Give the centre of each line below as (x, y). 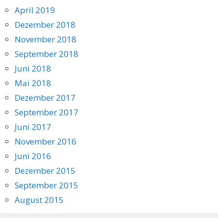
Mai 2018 (33, 83)
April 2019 (35, 10)
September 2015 (46, 185)
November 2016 (45, 141)
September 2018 (46, 54)
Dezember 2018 (45, 24)
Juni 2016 (33, 156)
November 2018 (45, 39)
